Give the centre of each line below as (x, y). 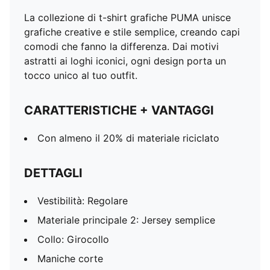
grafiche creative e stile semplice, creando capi (132, 32)
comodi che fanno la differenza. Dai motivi (121, 46)
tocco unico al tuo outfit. (81, 75)
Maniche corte (70, 259)
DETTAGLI (53, 173)
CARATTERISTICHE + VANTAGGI (119, 110)
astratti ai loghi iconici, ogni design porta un (125, 61)
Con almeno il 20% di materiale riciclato (128, 138)
